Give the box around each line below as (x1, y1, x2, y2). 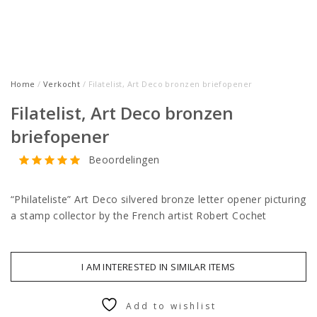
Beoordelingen (88, 152, 160, 166)
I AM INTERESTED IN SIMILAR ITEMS (81, 260, 236, 273)
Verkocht (42, 79, 81, 89)
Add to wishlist (126, 300, 217, 312)
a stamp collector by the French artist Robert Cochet (11, 209, 270, 222)
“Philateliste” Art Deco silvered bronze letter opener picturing (11, 192, 306, 206)
